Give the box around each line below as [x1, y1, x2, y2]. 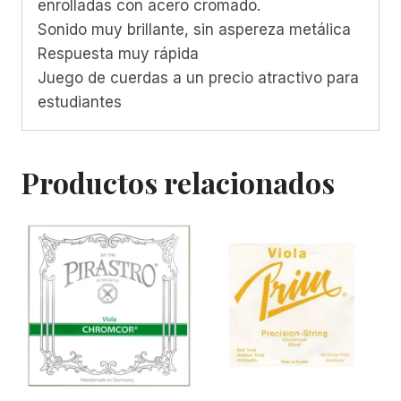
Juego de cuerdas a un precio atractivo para [38, 68, 359, 87]
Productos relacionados [21, 162, 335, 201]
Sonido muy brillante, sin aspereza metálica [38, 20, 351, 38]
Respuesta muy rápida [38, 44, 199, 63]
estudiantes [38, 92, 122, 111]
